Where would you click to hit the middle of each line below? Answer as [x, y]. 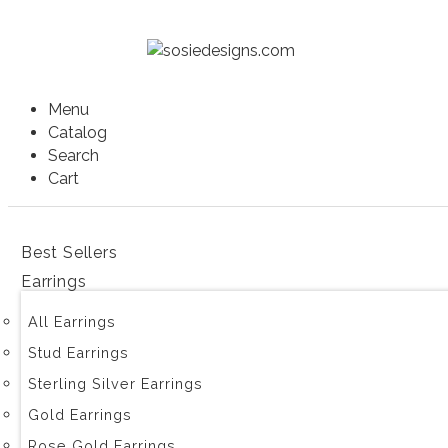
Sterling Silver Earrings [115, 383]
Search [73, 155]
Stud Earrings [78, 352]
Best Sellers [69, 252]
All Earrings [72, 321]
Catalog [77, 132]
